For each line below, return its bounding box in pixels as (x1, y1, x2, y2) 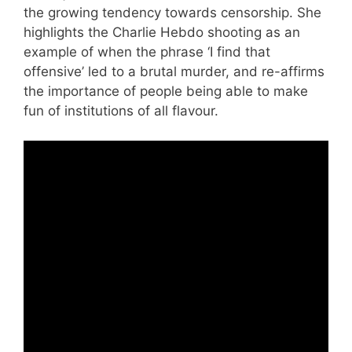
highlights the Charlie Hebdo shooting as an (24, 24, 300, 40)
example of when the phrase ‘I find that (24, 43, 270, 60)
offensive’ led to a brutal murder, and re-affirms (24, 63, 324, 79)
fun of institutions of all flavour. (24, 102, 218, 119)
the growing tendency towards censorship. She (24, 4, 321, 20)
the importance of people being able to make (24, 82, 308, 99)
